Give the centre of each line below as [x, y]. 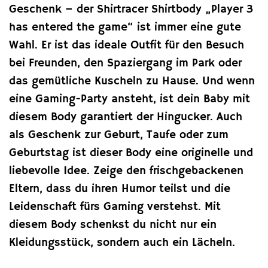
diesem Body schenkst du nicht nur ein [113, 225]
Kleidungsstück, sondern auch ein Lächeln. [122, 243]
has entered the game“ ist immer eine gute [125, 27]
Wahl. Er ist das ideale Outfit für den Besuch [127, 45]
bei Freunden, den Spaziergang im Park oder [125, 63]
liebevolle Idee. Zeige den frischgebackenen [126, 171]
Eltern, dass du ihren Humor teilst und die [120, 189]
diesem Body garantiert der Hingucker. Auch [126, 117]
